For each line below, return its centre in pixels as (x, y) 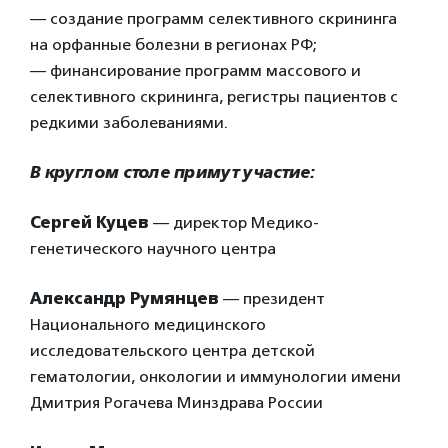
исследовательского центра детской (172, 350)
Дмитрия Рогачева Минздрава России (176, 402)
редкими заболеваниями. (129, 122)
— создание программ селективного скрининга (213, 18)
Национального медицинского (148, 324)
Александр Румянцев (124, 298)
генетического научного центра (153, 248)
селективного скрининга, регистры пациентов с (214, 96)
